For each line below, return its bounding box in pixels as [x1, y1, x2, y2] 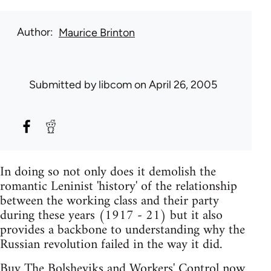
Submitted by [29, 78, 99, 92]
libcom [99, 78, 132, 92]
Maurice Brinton [59, 26, 135, 40]
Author [17, 25, 50, 39]
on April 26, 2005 [132, 78, 217, 92]
